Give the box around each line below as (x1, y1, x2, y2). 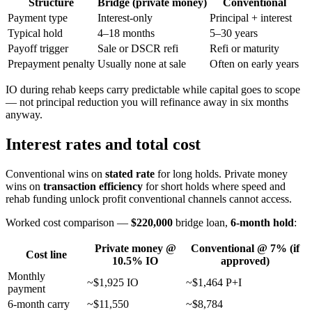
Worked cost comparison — (6, 216, 131, 228)
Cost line (25, 248, 67, 260)
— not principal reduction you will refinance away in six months (6, 95, 288, 108)
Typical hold (8, 26, 63, 39)
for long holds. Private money (155, 167, 288, 180)
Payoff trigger (8, 42, 68, 54)
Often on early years (210, 57, 299, 70)
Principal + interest (210, 11, 292, 24)
